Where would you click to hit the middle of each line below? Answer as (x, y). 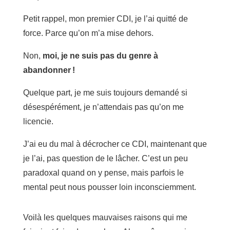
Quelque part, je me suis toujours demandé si (105, 93)
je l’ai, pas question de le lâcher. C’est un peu (105, 158)
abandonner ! (49, 70)
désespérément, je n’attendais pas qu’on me (103, 107)
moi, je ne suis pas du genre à (100, 56)
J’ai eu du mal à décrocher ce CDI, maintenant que (115, 144)
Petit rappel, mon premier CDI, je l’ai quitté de (105, 19)
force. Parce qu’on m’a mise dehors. (88, 33)
